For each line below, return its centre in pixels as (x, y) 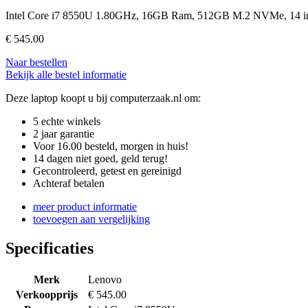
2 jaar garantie (64, 134)
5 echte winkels (67, 122)
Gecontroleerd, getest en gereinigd (107, 171)
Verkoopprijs (46, 295)
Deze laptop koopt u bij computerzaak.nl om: (103, 98)
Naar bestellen (36, 63)
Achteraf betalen (69, 184)
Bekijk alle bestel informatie (66, 75)
